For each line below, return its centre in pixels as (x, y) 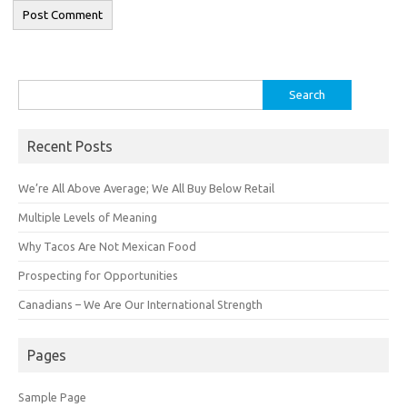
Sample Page (52, 397)
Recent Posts (70, 146)
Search (35, 89)
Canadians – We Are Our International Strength (140, 304)
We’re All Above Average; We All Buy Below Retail (146, 188)
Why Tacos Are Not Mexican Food (107, 246)
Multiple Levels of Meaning (88, 217)
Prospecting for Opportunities (98, 275)
